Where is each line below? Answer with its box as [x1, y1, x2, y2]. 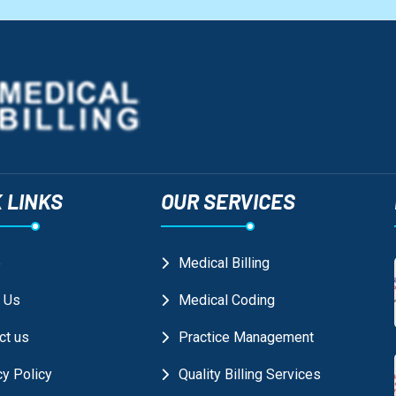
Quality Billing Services [178, 366, 321, 384]
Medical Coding [178, 292, 275, 309]
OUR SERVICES [160, 188, 295, 215]
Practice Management [178, 329, 314, 346]
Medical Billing [178, 255, 270, 272]
